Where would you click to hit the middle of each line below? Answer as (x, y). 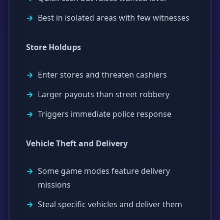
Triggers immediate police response (105, 114)
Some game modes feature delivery (104, 171)
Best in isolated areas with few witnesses (114, 17)
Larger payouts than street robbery (104, 94)
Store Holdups (54, 47)
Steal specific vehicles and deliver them (110, 204)
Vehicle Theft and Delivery (77, 143)
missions (54, 184)
